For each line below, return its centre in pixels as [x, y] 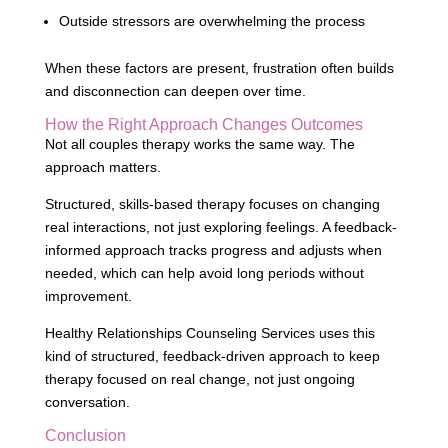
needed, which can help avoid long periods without [204, 273]
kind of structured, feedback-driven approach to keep [212, 356]
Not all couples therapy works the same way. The [199, 144]
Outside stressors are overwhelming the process [211, 21]
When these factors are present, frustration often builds [219, 68]
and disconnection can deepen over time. [175, 91]
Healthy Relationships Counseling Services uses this [209, 333]
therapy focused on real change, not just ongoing [199, 379]
